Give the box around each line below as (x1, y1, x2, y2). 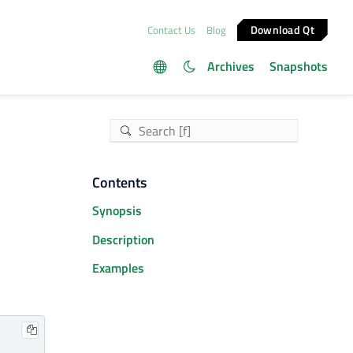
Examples (91, 258, 144, 278)
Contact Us (147, 21, 195, 38)
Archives (206, 57, 255, 76)
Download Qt (251, 20, 315, 38)
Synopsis (91, 201, 142, 221)
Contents (91, 172, 147, 193)
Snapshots (269, 57, 328, 76)
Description (91, 229, 154, 249)
